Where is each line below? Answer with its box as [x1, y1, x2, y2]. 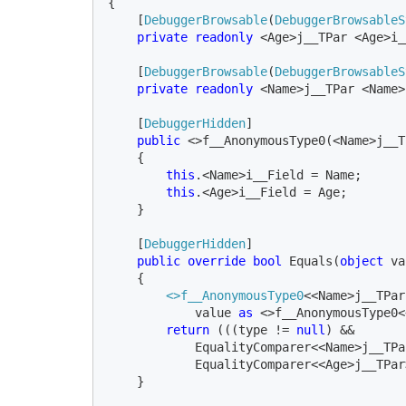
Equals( [289, 253, 340, 268]
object [340, 253, 391, 268]
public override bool [137, 253, 289, 268]
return [166, 322, 217, 337]
